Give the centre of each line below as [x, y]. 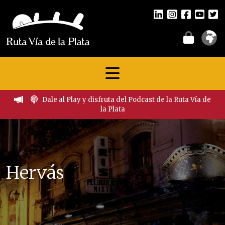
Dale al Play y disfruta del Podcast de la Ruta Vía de [127, 100]
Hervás [35, 173]
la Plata [113, 109]
